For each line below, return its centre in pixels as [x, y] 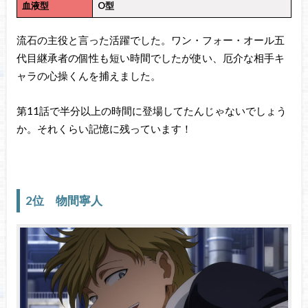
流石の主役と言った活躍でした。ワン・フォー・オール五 [150, 40]
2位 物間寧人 [64, 201]
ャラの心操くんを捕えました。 [88, 76]
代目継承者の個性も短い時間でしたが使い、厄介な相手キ [150, 58]
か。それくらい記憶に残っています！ [104, 128]
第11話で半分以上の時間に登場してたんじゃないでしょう [151, 110]
